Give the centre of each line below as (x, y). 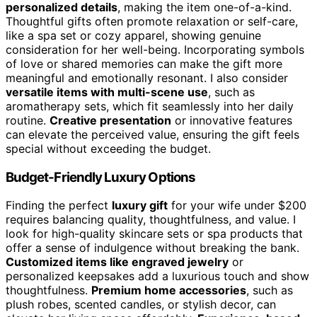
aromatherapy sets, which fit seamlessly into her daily (150, 106)
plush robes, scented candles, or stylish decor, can (141, 305)
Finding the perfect (59, 206)
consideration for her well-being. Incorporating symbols (155, 49)
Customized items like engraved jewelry (117, 262)
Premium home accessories (169, 290)
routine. (28, 120)
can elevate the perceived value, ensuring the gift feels (152, 134)
